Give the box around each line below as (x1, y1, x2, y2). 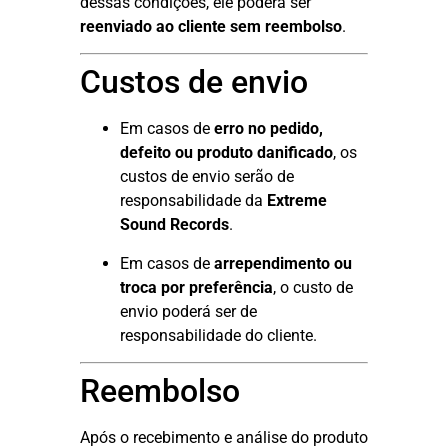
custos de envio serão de (120, 167, 294, 187)
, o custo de (273, 277, 353, 297)
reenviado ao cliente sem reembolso (80, 16, 342, 36)
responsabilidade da (120, 191, 267, 211)
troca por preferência (120, 277, 273, 297)
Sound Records (120, 215, 229, 235)
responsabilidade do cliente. (120, 325, 317, 345)
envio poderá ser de (120, 301, 257, 321)
